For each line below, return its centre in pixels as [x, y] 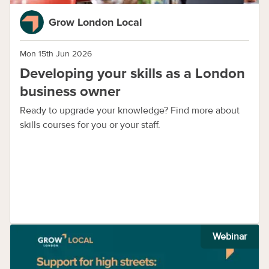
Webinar [230, 237]
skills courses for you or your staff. [90, 125]
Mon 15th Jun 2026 [56, 54]
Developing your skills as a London [132, 74]
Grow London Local [95, 22]
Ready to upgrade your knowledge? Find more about [130, 110]
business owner [70, 92]
